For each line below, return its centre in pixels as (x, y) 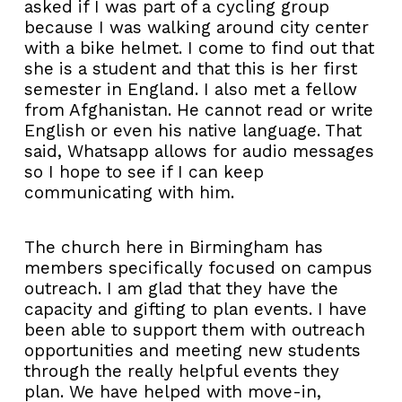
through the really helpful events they (182, 371)
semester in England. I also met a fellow (191, 89)
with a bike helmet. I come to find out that (199, 48)
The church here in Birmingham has (174, 247)
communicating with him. (129, 192)
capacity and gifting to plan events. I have (196, 309)
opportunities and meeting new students (192, 350)
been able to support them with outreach (195, 329)
